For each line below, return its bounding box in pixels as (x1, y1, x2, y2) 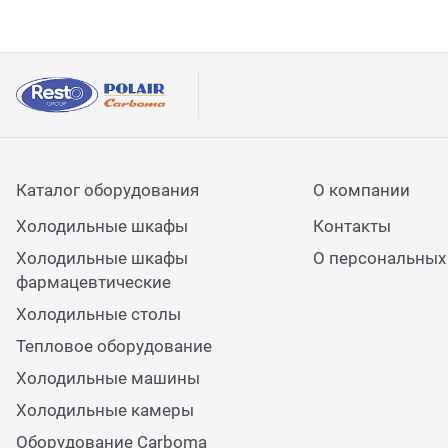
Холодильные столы (16, 304, 181, 324)
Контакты (312, 216, 391, 236)
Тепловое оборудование (16, 336, 212, 356)
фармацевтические (16, 272, 171, 292)
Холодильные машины (16, 368, 200, 388)
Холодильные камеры (16, 400, 194, 420)
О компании (312, 180, 410, 200)
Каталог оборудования (16, 180, 199, 200)
